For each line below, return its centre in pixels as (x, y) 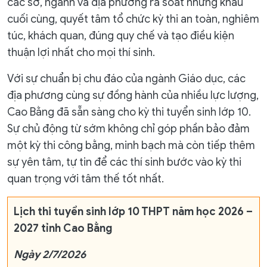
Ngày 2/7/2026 (50, 254)
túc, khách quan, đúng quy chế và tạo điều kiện (121, 35)
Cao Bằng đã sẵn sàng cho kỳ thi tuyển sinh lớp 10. (129, 112)
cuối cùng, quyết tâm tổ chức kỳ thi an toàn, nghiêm (133, 19)
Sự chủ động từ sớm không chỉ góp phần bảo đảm (128, 128)
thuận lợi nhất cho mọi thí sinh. (81, 52)
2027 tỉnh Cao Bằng (63, 228)
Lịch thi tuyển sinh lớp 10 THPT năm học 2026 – (133, 211)
